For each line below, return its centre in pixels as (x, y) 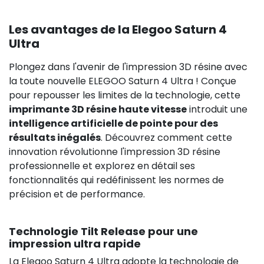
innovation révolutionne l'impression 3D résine (115, 151)
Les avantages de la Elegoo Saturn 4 (118, 29)
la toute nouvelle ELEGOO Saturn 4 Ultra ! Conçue (123, 81)
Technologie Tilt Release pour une (103, 231)
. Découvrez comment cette (166, 137)
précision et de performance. (77, 194)
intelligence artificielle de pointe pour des (113, 123)
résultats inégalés (55, 137)
